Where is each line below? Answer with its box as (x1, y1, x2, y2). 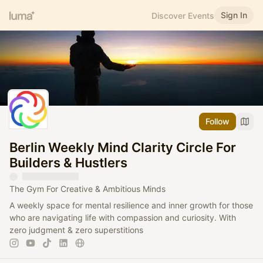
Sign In (221, 10, 247, 20)
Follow (205, 116, 230, 127)
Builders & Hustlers (9, 155, 127, 171)
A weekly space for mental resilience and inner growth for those (9, 200, 253, 211)
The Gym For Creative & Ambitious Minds (9, 184, 166, 194)
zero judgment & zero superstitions (9, 225, 143, 235)
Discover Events (151, 10, 214, 21)
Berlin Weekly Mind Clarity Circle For (9, 140, 236, 156)
